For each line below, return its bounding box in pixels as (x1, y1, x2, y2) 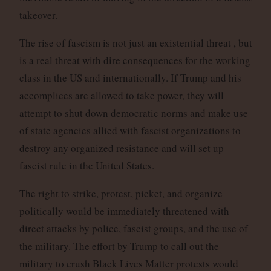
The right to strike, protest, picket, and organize (19, 186, 223, 200)
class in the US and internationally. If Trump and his (19, 70, 241, 85)
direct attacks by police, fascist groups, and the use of (19, 221, 248, 235)
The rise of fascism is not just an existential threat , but (19, 35, 252, 50)
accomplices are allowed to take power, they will (19, 88, 224, 102)
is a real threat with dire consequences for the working (19, 53, 250, 67)
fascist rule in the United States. (19, 158, 154, 172)
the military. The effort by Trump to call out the (19, 238, 219, 253)
